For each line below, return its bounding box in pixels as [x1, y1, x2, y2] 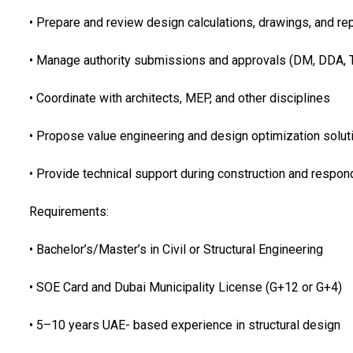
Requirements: [28, 203, 109, 219]
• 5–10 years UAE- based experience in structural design [28, 317, 340, 333]
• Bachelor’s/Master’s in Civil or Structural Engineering [28, 241, 323, 257]
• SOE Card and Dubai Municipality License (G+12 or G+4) [28, 279, 342, 295]
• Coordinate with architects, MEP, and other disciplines [28, 90, 330, 106]
